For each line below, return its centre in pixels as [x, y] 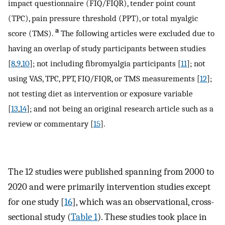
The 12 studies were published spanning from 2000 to [111, 172]
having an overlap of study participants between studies [107, 48]
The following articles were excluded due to [137, 33]
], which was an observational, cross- [143, 202]
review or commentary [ [51, 123]
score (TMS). [32, 33]
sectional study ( [39, 217]
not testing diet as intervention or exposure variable [100, 93]
